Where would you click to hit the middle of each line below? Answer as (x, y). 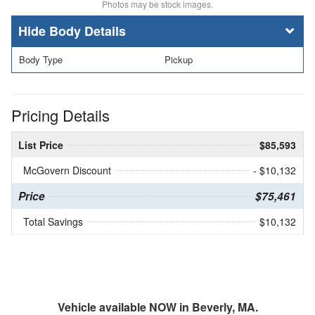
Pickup (179, 60)
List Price (41, 144)
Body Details (88, 31)
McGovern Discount (67, 170)
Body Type (41, 60)
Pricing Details (60, 115)
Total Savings (53, 221)
